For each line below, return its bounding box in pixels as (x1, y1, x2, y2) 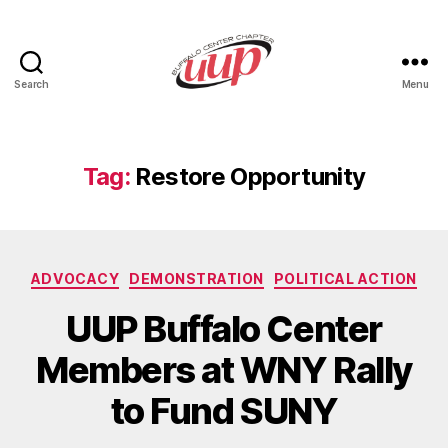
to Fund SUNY (110, 388, 338, 433)
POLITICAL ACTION (273, 270, 417, 287)
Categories (223, 264, 312, 285)
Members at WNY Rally (36, 347, 412, 392)
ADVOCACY (30, 270, 120, 287)
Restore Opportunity (135, 162, 366, 191)
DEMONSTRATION (129, 270, 264, 287)
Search (14, 78, 49, 90)
